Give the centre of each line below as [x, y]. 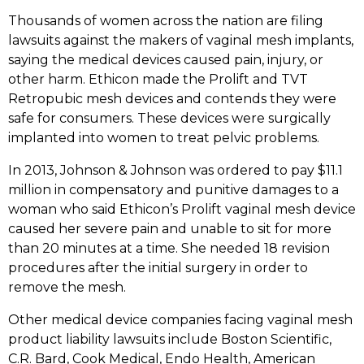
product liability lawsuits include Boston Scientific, [169, 340]
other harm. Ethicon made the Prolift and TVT [158, 80]
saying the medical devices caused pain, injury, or [165, 60]
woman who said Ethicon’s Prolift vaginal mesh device [182, 210]
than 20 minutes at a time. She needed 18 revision [169, 249]
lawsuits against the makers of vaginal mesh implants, [180, 41]
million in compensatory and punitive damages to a [173, 190]
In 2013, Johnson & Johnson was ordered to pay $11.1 [175, 171]
